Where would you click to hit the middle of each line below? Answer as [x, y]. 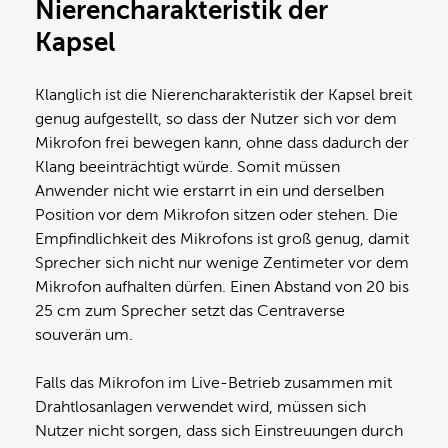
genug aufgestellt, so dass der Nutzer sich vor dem [216, 118]
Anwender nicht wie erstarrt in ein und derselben [209, 190]
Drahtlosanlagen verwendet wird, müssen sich [200, 406]
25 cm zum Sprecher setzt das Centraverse [190, 310]
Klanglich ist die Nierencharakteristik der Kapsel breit [223, 94]
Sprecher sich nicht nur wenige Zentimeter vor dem [222, 262]
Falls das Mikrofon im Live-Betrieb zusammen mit [213, 382]
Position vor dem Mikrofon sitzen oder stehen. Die [216, 214]
